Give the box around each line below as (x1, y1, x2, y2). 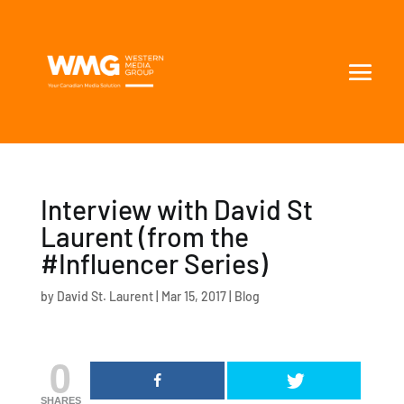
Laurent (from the (40, 219, 249, 252)
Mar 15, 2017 (161, 288, 226, 304)
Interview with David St (40, 192, 313, 225)
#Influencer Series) (40, 246, 268, 280)
